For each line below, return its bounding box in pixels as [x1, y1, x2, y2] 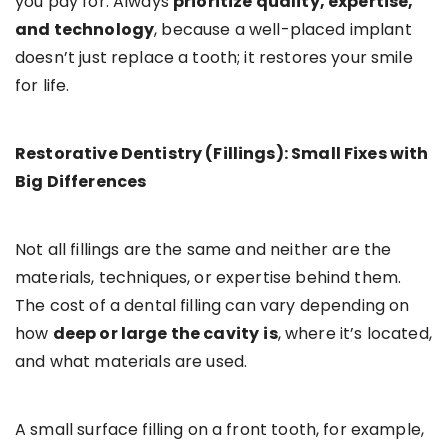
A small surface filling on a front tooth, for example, [15, 418, 425, 442]
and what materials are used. [15, 350, 248, 374]
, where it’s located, [277, 322, 432, 346]
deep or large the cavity [52, 322, 260, 346]
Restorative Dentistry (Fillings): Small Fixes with [15, 142, 429, 166]
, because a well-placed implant [154, 18, 412, 42]
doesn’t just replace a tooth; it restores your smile [15, 46, 413, 70]
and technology [15, 18, 155, 42]
